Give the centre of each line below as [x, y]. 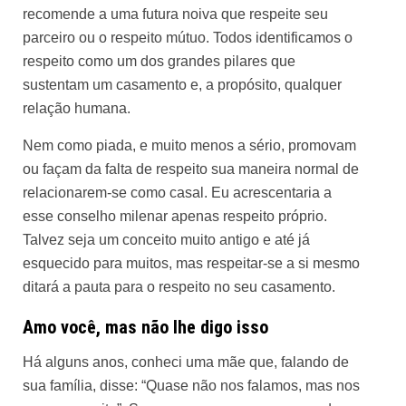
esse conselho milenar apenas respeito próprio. [175, 216]
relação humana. [77, 108]
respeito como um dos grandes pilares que [159, 61]
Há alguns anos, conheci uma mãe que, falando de [186, 362]
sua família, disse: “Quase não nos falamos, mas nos [191, 386]
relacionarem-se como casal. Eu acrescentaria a [177, 193]
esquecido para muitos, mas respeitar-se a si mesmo [191, 263]
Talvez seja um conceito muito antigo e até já [166, 240]
